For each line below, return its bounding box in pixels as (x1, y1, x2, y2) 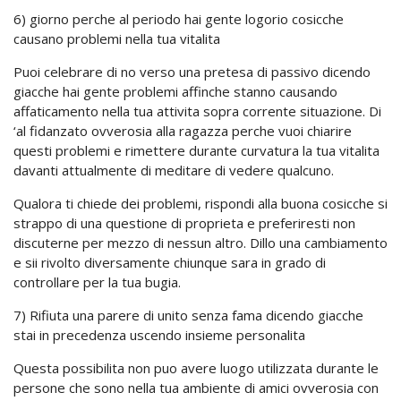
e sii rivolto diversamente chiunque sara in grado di (13, 253, 326, 271)
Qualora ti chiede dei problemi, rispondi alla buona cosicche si (13, 194, 388, 212)
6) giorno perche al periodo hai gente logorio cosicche (13, 10, 344, 28)
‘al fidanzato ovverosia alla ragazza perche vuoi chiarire (13, 122, 352, 140)
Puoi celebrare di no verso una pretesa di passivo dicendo (13, 63, 371, 81)
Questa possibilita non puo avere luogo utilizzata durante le (13, 359, 379, 377)
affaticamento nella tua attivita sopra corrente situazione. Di (13, 102, 381, 120)
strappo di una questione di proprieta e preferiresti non (13, 214, 355, 232)
